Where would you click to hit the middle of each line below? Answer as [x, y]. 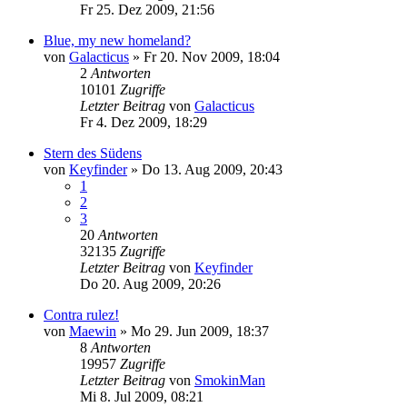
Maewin [93, 331]
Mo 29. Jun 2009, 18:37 [200, 331]
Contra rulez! [81, 314]
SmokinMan [230, 380]
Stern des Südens [93, 153]
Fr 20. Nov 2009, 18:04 [212, 56]
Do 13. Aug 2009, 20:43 [212, 169]
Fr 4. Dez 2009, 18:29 [144, 122]
